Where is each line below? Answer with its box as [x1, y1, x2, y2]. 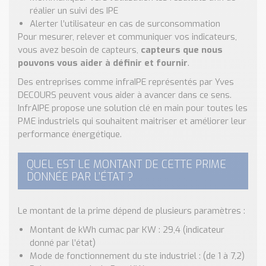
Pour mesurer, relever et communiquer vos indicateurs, [18, 31, 237, 43]
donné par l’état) [30, 237, 96, 249]
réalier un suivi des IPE [30, 5, 118, 17]
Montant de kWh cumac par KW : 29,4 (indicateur [30, 224, 224, 236]
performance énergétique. [18, 128, 122, 140]
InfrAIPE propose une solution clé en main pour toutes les [18, 102, 248, 114]
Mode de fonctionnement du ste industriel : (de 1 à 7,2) [30, 250, 245, 262]
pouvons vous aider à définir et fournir [18, 57, 188, 69]
